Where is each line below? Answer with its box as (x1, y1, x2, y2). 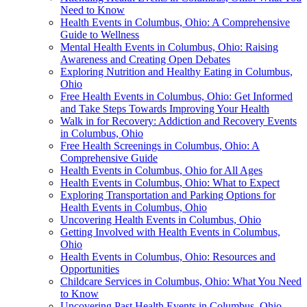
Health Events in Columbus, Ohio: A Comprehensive (60, 16, 290, 29)
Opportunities (60, 263, 119, 275)
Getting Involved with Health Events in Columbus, (60, 226, 280, 238)
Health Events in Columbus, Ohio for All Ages (60, 164, 262, 177)
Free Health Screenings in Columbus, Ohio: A (60, 140, 260, 152)
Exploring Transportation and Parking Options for (60, 189, 275, 201)
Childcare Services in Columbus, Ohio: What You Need (60, 275, 302, 288)
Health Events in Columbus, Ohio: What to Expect (60, 177, 280, 189)
